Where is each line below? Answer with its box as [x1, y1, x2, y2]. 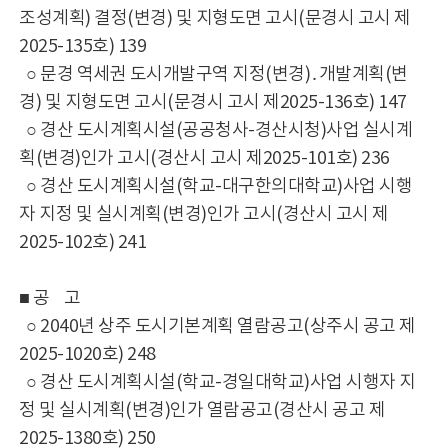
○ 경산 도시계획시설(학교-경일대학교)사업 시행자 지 [19, 372, 416, 393]
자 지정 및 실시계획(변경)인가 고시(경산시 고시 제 [19, 204, 389, 225]
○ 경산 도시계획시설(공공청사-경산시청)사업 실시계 [19, 120, 413, 141]
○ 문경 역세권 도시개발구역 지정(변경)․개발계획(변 [19, 64, 408, 85]
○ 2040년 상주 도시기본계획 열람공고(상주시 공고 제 [19, 316, 416, 337]
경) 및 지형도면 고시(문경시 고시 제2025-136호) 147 [19, 92, 407, 113]
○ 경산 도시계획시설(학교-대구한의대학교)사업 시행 [19, 176, 413, 197]
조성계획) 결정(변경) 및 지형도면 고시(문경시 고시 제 [19, 8, 411, 29]
